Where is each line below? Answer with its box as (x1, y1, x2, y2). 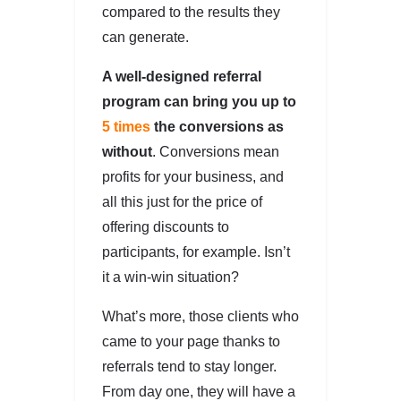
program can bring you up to (102, 93, 296, 109)
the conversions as (150, 118, 284, 134)
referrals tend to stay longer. (102, 358, 277, 374)
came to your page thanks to (102, 333, 280, 349)
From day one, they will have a (102, 383, 295, 399)
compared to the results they (102, 4, 280, 20)
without (102, 143, 152, 159)
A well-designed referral (102, 68, 261, 84)
